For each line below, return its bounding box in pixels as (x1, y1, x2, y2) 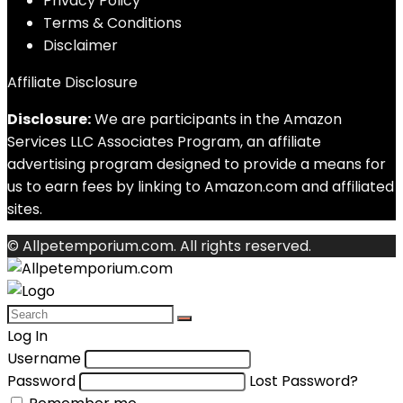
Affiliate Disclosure (7, 72, 138, 93)
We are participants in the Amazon (91, 109, 342, 130)
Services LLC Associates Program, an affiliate (7, 131, 321, 152)
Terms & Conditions (43, 13, 182, 33)
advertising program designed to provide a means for (7, 154, 386, 175)
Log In (7, 326, 48, 346)
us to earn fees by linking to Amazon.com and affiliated (7, 176, 394, 197)
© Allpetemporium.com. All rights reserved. (7, 236, 311, 256)
